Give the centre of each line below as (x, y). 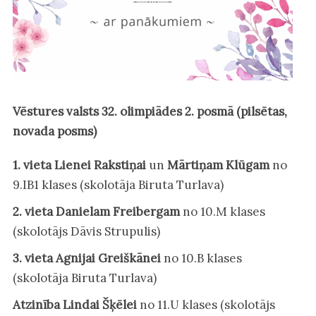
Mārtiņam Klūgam (218, 165)
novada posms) (54, 131)
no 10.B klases (201, 258)
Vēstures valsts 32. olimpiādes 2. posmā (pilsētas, (150, 111)
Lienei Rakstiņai (100, 165)
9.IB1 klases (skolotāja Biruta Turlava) (118, 184)
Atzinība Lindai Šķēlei (74, 304)
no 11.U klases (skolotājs (206, 304)
